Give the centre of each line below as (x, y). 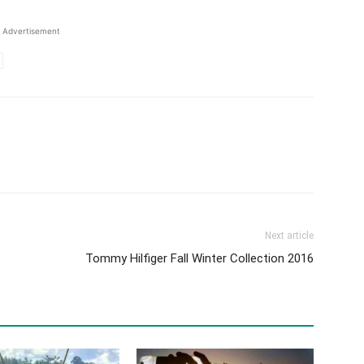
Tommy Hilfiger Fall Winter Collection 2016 (199, 258)
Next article (289, 236)
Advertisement (31, 31)
